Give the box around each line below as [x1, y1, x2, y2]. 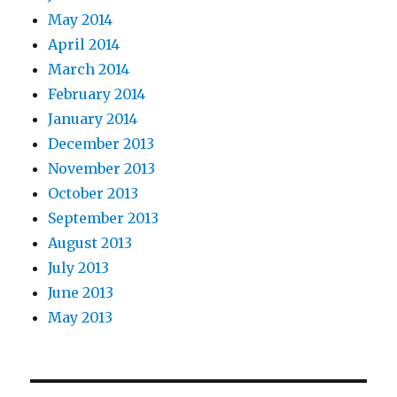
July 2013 [48, 258, 110, 276]
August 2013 [48, 233, 133, 252]
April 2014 [48, 35, 121, 53]
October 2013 [48, 183, 139, 202]
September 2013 [48, 208, 160, 227]
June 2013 [48, 283, 114, 301]
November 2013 [48, 159, 156, 177]
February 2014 [48, 84, 146, 103]
